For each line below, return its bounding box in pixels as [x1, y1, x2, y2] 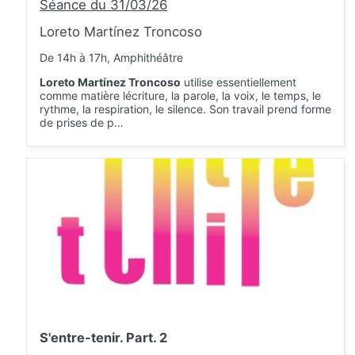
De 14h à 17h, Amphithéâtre [40, 51, 183, 64]
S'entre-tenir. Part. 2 [40, 330, 167, 346]
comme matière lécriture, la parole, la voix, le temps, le [40, 89, 321, 102]
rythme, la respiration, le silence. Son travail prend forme [40, 102, 331, 116]
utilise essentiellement [181, 75, 296, 89]
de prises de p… [40, 116, 124, 129]
